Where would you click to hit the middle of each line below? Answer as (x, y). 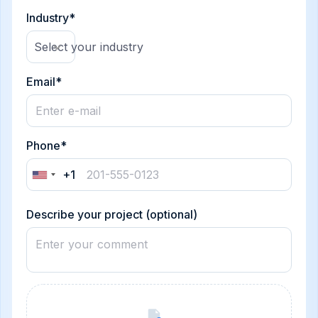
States (56, 192)
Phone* (46, 146)
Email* (44, 82)
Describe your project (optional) (112, 215)
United (57, 178)
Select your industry (89, 46)
